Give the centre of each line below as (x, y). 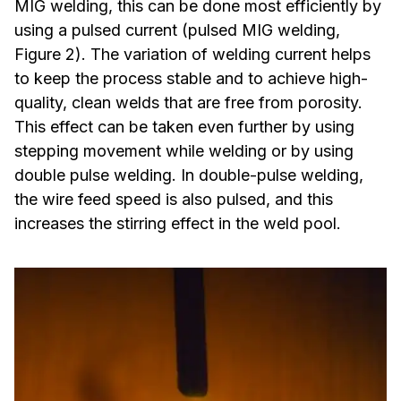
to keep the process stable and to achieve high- (191, 79)
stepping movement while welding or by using (184, 151)
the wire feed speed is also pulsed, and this (174, 200)
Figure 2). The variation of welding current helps (192, 55)
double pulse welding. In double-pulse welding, (189, 175)
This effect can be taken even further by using (184, 127)
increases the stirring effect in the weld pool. (178, 224)
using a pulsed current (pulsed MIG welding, (177, 30)
